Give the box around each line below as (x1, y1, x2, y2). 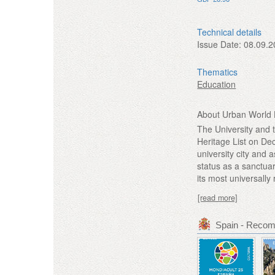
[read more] (198, 192, 238, 203)
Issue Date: (197, 37, 242, 50)
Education (197, 77, 236, 90)
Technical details (197, 25, 262, 38)
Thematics (197, 65, 238, 78)
